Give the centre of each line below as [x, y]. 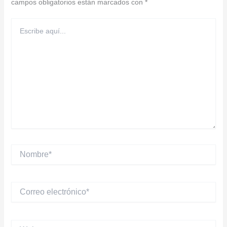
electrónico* [29, 197]
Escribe [22, 23]
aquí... [21, 33]
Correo [22, 186]
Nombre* [25, 149]
